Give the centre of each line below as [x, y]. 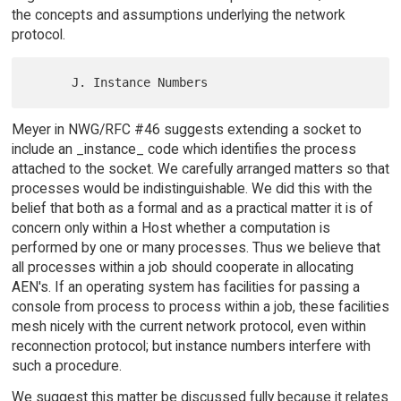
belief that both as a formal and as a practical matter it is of [192, 208]
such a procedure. [66, 365]
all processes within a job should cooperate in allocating [182, 267]
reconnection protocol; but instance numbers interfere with [191, 346]
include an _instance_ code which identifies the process [183, 149]
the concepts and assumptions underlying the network [178, 14]
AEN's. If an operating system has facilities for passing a [185, 286]
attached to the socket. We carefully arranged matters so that [200, 168]
